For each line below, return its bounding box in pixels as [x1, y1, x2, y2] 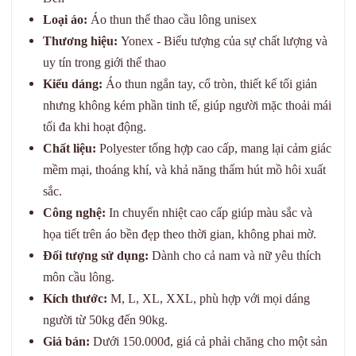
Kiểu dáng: [43, 77, 103, 91]
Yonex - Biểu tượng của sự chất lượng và [118, 34, 327, 48]
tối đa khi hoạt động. [43, 120, 146, 133]
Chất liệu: [43, 141, 96, 155]
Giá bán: [43, 335, 90, 348]
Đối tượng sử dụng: [43, 249, 149, 262]
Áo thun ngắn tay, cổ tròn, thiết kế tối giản [103, 77, 317, 91]
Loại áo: [43, 13, 87, 26]
